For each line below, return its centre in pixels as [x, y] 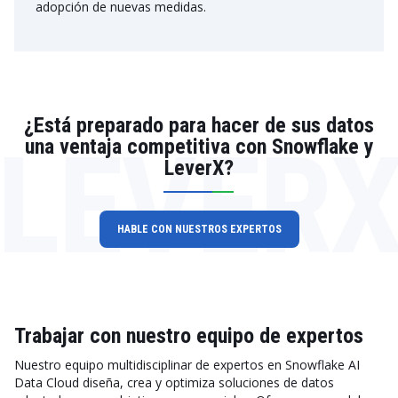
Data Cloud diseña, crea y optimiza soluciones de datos [174, 382]
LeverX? [199, 168]
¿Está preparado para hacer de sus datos [199, 125]
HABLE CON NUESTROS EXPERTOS [199, 229]
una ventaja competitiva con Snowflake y [199, 147]
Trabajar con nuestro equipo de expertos [189, 336]
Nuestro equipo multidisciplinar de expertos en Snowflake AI [187, 365]
